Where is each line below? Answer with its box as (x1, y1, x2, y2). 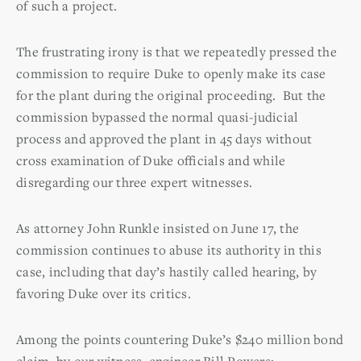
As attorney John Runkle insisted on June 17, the (16, 218, 299, 237)
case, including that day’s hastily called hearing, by (16, 262, 317, 280)
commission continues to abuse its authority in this (16, 240, 322, 259)
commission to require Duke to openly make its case (16, 64, 326, 82)
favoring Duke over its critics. (16, 284, 191, 302)
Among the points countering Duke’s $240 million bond (16, 330, 343, 348)
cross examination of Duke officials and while (16, 151, 286, 169)
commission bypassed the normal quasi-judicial (16, 107, 299, 126)
